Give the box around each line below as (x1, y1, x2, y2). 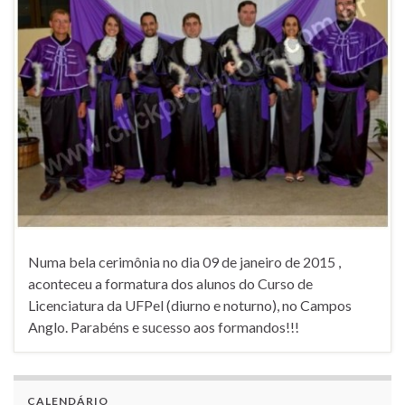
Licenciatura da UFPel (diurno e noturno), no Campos (28, 297, 352, 315)
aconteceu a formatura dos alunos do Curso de (28, 275, 313, 293)
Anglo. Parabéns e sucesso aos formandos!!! (28, 318, 299, 336)
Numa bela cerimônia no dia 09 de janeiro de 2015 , (28, 253, 341, 271)
